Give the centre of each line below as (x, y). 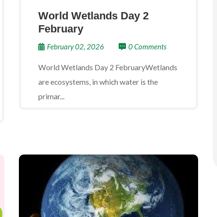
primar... (51, 96)
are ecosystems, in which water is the (98, 82)
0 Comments (147, 46)
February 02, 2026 (76, 46)
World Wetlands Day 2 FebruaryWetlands (108, 67)
